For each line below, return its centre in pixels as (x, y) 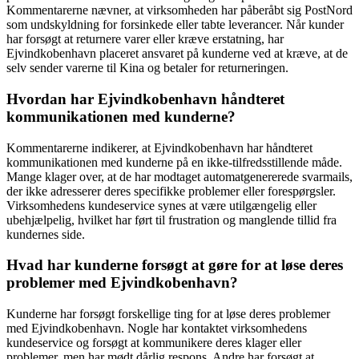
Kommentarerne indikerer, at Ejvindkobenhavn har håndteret (159, 147)
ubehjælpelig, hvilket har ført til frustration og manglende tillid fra (171, 220)
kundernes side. (46, 234)
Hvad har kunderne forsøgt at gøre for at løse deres (175, 265)
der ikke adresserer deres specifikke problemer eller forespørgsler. (171, 191)
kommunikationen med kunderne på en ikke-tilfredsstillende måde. (174, 162)
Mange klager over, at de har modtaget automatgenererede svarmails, (179, 176)
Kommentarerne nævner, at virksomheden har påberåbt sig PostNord (179, 10)
